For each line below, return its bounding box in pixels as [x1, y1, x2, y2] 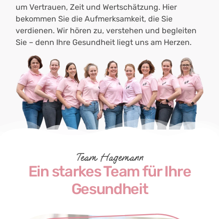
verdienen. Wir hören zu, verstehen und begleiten [16, 25, 197, 35]
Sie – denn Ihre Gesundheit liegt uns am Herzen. [16, 37, 192, 47]
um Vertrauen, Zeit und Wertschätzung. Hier [16, 2, 177, 12]
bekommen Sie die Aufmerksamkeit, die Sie [16, 14, 173, 23]
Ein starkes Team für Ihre [28, 162, 191, 181]
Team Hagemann [76, 152, 143, 164]
